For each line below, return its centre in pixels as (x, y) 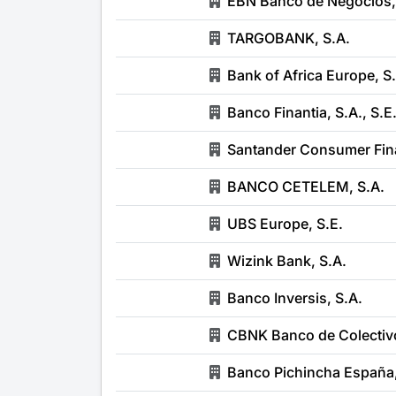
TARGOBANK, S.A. (292, 38)
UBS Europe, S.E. (285, 224)
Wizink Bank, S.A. (287, 261)
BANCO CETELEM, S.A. (309, 187)
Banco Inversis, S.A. (295, 298)
